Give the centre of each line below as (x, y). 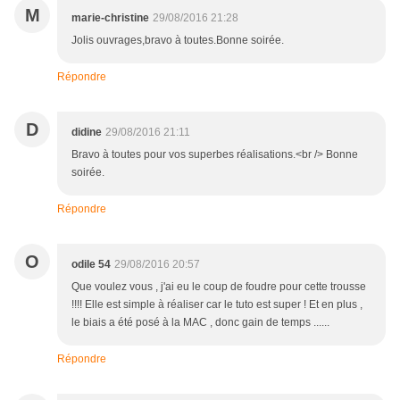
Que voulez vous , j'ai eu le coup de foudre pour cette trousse (219, 287)
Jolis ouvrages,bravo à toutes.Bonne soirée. (178, 41)
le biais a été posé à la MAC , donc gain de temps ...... (200, 323)
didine (87, 133)
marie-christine (110, 18)
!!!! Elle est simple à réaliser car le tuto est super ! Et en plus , (217, 305)
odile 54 (91, 265)
